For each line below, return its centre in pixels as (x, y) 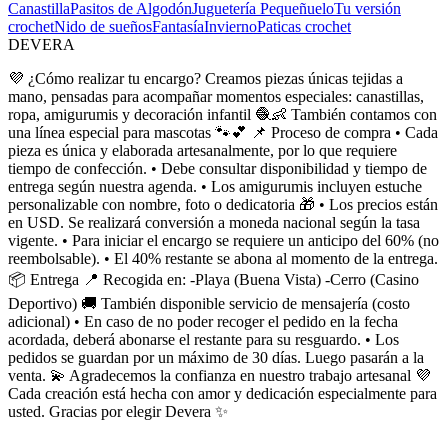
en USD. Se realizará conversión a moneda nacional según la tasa (214, 222)
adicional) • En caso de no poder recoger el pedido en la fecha (203, 321)
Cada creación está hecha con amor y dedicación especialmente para (222, 393)
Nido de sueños (103, 26)
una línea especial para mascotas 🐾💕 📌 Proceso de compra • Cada (223, 132)
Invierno (230, 26)
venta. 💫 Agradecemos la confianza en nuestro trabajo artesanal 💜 (219, 375)
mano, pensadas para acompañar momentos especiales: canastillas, (216, 96)
